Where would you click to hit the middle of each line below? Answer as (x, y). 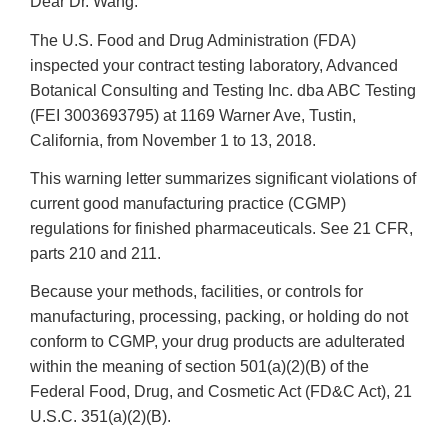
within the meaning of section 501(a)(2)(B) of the (199, 367)
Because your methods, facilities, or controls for (196, 292)
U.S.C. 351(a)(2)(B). (100, 417)
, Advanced (358, 65)
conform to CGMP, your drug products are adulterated (217, 342)
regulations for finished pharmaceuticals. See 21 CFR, (221, 228)
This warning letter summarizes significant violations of (223, 178)
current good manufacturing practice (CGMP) (188, 203)
